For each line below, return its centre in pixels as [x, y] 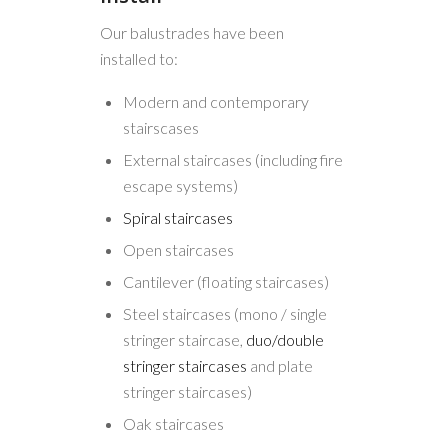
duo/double [285, 339]
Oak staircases [173, 423]
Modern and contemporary [216, 101]
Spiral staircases [178, 217]
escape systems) [180, 185]
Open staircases [178, 249]
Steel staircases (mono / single [225, 313]
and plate [280, 365]
